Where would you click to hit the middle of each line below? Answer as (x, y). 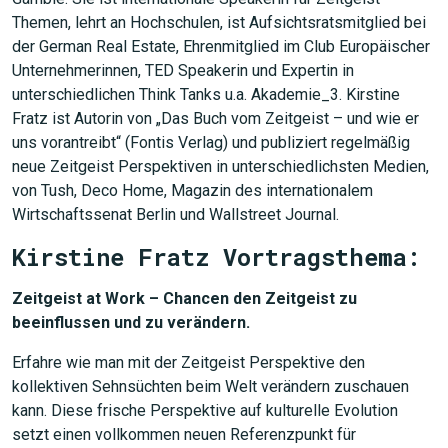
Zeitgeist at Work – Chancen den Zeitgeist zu (184, 298)
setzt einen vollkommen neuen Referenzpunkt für (184, 434)
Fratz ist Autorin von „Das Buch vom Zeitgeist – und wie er (215, 118)
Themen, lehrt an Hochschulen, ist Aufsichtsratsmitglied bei (219, 22)
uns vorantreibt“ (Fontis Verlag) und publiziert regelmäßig (211, 142)
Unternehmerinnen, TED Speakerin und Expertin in (183, 70)
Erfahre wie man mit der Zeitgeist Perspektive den (188, 362)
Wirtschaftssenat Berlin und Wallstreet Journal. (175, 214)
